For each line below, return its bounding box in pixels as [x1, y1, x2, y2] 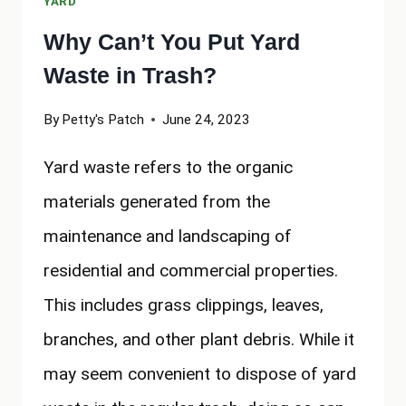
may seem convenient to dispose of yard [43, 363, 356, 385]
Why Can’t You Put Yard [43, 29, 300, 55]
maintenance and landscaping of [43, 226, 292, 247]
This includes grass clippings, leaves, [43, 295, 324, 316]
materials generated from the [43, 191, 270, 213]
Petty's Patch [62, 111, 145, 129]
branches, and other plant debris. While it [43, 329, 354, 351]
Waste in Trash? [43, 63, 217, 89]
